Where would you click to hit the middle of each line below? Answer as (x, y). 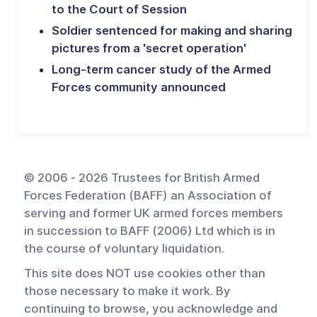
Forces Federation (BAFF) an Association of (148, 195)
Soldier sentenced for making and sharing (172, 30)
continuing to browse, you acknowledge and (151, 308)
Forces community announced (139, 87)
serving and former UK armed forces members (154, 213)
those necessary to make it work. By (127, 290)
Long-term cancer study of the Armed (161, 69)
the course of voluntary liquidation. (124, 248)
